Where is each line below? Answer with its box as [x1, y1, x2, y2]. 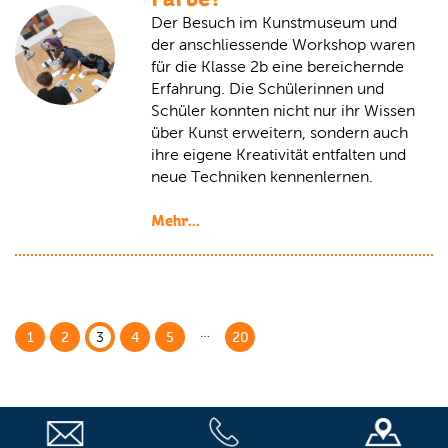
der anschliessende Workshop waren [151, 36, 415, 53]
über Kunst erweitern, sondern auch [151, 124, 408, 141]
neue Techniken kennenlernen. [151, 168, 373, 185]
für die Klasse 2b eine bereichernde [151, 58, 404, 75]
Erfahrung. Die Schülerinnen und [151, 80, 384, 97]
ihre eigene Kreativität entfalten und [151, 146, 406, 163]
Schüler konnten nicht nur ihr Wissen [151, 102, 415, 119]
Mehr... [151, 211, 200, 230]
